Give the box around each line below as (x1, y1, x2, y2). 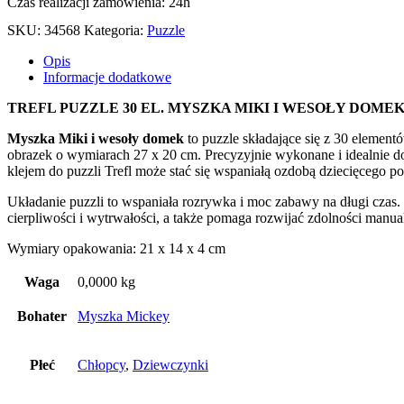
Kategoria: (84, 22, 147, 38)
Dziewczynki (133, 356, 208, 372)
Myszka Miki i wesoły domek (7, 130, 184, 146)
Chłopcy (78, 356, 125, 372)
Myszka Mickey (78, 308, 170, 324)
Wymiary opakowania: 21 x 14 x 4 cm (7, 240, 225, 256)
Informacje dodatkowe (43, 69, 171, 85)
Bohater (17, 308, 67, 324)
